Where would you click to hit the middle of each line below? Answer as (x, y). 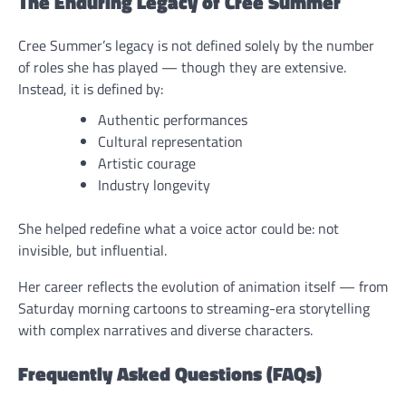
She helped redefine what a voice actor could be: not (179, 229)
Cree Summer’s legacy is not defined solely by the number (196, 46)
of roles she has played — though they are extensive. (182, 68)
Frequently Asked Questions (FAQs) (170, 374)
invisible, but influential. (92, 251)
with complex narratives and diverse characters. (165, 330)
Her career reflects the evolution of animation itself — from (203, 287)
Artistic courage (147, 164)
